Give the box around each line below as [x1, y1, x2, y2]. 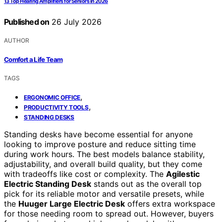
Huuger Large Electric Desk [18, 198, 125, 209]
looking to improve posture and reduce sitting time [4, 139, 196, 149]
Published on [4, 17, 50, 27]
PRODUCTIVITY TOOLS [24, 103, 89, 111]
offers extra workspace [125, 198, 215, 209]
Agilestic [166, 168, 200, 179]
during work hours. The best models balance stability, [4, 149, 205, 159]
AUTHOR [4, 37, 29, 45]
